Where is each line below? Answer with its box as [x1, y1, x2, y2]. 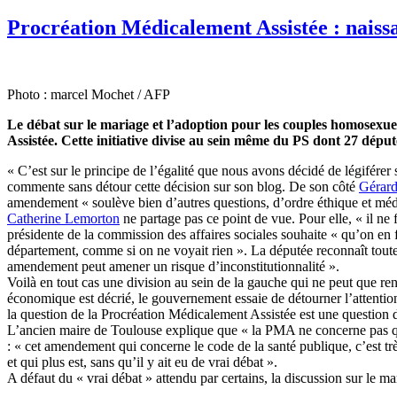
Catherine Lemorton [7, 211, 120, 227]
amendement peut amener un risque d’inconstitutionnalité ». [7, 259, 339, 275]
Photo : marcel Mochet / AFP [7, 87, 170, 103]
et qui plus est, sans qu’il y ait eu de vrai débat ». [7, 354, 277, 370]
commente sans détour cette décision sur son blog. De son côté [7, 179, 359, 195]
